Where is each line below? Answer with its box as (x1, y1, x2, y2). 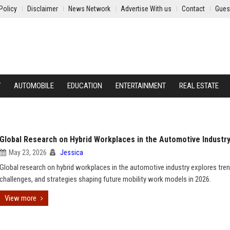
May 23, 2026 (9, 148, 47, 157)
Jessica (60, 148, 83, 157)
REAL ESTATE (179, 81, 219, 90)
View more (5, 194, 36, 203)
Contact (182, 5, 205, 13)
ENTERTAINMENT (116, 81, 166, 90)
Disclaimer (27, 5, 58, 13)
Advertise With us (121, 5, 171, 13)
